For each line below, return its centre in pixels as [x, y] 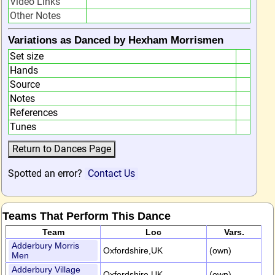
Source [25, 84]
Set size [27, 56]
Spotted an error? [46, 173]
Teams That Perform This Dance [87, 216]
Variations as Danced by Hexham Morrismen [116, 40]
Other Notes [35, 16]
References [34, 113]
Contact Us [111, 173]
